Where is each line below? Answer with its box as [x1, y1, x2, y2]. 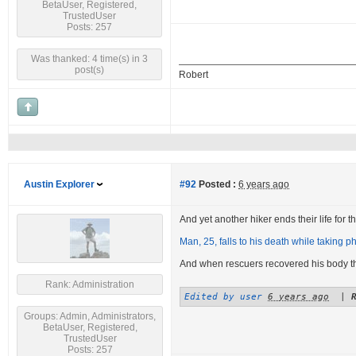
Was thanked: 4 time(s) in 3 [31, 53, 148, 64]
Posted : [196, 179, 236, 190]
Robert [179, 69, 208, 80]
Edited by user [184, 291, 262, 302]
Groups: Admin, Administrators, [24, 311, 156, 322]
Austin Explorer [24, 179, 95, 190]
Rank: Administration [45, 279, 134, 290]
